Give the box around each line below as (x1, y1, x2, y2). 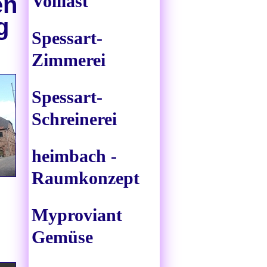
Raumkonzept (32, 168, 139, 188)
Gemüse (32, 227, 93, 247)
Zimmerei (32, 50, 105, 70)
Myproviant (32, 205, 122, 225)
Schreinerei (32, 109, 117, 129)
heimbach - (32, 146, 117, 166)
